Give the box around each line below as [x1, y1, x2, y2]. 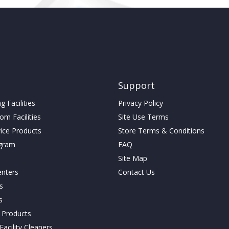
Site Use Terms [118, 112, 169, 122]
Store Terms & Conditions [118, 126, 204, 135]
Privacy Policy [118, 98, 163, 108]
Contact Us [118, 167, 155, 177]
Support [118, 79, 155, 91]
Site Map [118, 153, 147, 163]
